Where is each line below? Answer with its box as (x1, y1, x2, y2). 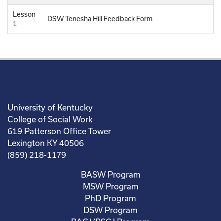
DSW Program (83, 205, 138, 215)
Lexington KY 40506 (7, 138, 84, 147)
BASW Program (80, 169, 141, 179)
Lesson (13, 10, 36, 18)
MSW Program (82, 181, 139, 191)
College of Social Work (7, 114, 93, 124)
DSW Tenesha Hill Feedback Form (47, 14, 152, 23)
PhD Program (85, 193, 136, 203)
